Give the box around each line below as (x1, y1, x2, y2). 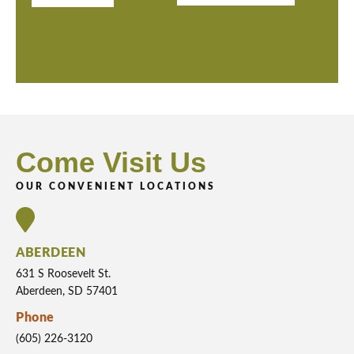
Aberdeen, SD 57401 (16, 286, 118, 298)
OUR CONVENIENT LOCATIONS (16, 182, 216, 192)
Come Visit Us (16, 146, 206, 179)
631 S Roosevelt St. (16, 269, 111, 281)
